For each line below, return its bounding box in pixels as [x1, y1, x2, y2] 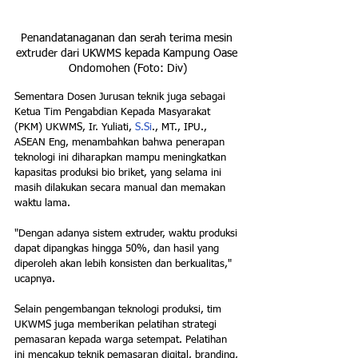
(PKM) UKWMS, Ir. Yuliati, [14, 122, 135, 133]
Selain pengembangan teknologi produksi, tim [14, 304, 225, 316]
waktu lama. [14, 198, 70, 209]
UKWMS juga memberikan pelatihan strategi [14, 320, 220, 331]
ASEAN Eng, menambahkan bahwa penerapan [14, 137, 228, 149]
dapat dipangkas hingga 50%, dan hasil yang [14, 244, 222, 255]
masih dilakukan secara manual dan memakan [14, 183, 229, 194]
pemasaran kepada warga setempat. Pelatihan [14, 335, 230, 346]
